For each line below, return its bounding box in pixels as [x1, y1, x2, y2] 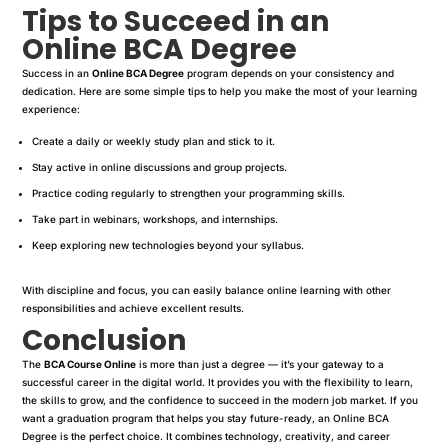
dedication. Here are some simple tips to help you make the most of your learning [22, 84, 418, 97]
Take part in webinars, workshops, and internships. [32, 212, 279, 225]
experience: [22, 102, 81, 115]
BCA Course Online [44, 357, 137, 370]
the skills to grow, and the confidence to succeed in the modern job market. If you [22, 393, 419, 406]
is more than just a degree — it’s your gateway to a [136, 357, 385, 370]
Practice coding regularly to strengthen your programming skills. [32, 186, 346, 199]
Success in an [22, 66, 93, 79]
